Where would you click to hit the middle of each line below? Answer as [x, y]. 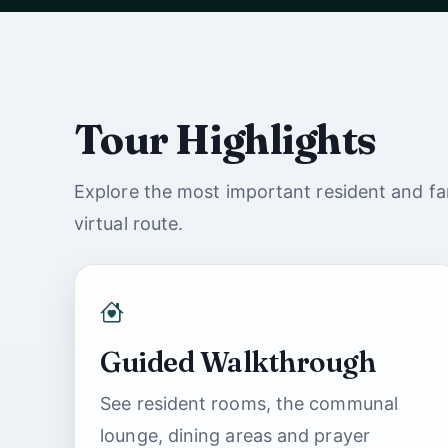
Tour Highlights [225, 139]
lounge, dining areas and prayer [235, 435]
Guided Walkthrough [238, 361]
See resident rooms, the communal [249, 403]
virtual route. [129, 223]
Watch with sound [204, 12]
